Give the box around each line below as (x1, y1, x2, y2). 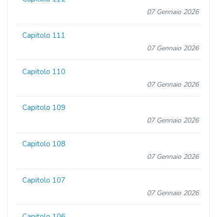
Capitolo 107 (22, 175, 66, 186)
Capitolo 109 (22, 103, 66, 113)
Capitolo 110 (22, 66, 66, 77)
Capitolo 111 (22, 30, 66, 40)
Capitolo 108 (22, 139, 66, 149)
